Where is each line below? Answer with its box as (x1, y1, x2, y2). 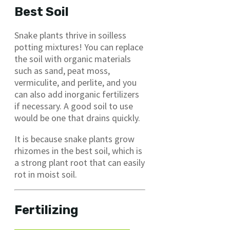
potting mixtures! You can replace (14, 41, 143, 53)
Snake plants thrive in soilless (14, 29, 126, 41)
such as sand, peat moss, (14, 64, 110, 76)
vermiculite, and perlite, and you (14, 76, 137, 88)
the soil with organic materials (14, 52, 131, 65)
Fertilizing (14, 202, 78, 217)
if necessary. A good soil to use (14, 100, 133, 112)
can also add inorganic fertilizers (14, 88, 139, 100)
